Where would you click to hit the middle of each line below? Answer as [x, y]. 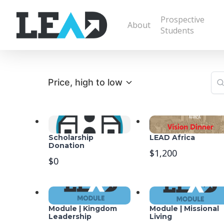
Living [161, 217]
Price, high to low [85, 82]
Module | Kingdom [83, 209]
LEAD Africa [172, 138]
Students [177, 30]
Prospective [182, 19]
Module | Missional [184, 209]
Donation [67, 146]
